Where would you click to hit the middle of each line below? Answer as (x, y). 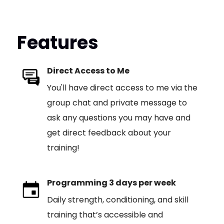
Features (57, 43)
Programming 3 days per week (111, 183)
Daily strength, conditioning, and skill (117, 200)
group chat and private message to (117, 103)
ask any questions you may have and (118, 118)
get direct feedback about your (109, 133)
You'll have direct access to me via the (122, 88)
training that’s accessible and (105, 215)
